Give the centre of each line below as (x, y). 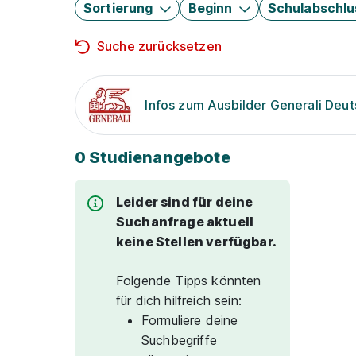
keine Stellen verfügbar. (196, 242)
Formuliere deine (190, 320)
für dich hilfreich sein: (179, 300)
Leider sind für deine (185, 202)
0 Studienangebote (153, 157)
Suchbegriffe (179, 340)
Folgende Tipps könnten (189, 281)
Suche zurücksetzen (159, 46)
